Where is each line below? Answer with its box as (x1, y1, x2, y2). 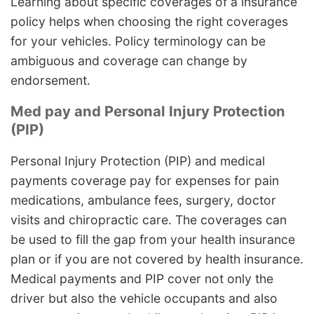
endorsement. (11, 72, 90, 88)
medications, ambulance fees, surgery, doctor (11, 192, 276, 207)
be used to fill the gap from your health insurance (11, 231, 295, 247)
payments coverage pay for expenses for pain (11, 172, 279, 188)
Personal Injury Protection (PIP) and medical (11, 153, 265, 168)
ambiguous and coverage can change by (11, 53, 247, 68)
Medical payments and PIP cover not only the (11, 271, 273, 286)
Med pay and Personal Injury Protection (11, 102, 285, 121)
